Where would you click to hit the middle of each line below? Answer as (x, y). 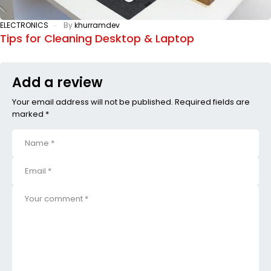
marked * (31, 114)
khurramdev (97, 25)
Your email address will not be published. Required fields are (131, 102)
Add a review (57, 82)
